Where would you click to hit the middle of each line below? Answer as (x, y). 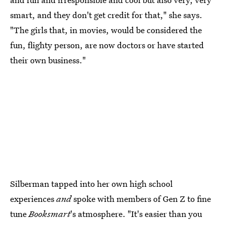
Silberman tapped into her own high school (91, 184)
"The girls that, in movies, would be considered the (106, 30)
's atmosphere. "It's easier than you (136, 214)
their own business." (48, 60)
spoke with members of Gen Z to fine (141, 199)
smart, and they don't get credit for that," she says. (106, 15)
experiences (33, 199)
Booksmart (49, 214)
